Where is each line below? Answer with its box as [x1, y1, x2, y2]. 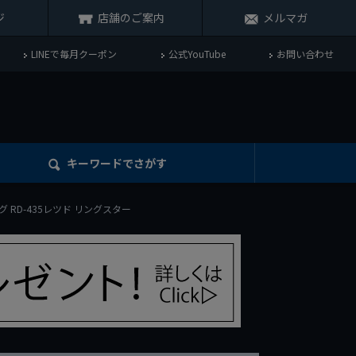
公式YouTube [168, 47, 226, 60]
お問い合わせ [277, 47, 335, 60]
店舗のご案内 [98, 10, 165, 25]
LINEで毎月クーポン [31, 47, 118, 60]
